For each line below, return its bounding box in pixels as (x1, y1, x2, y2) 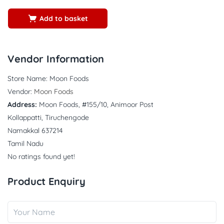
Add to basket (39, 14, 88, 23)
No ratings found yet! (7, 151, 75, 161)
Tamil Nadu (7, 138, 43, 148)
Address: (7, 99, 37, 109)
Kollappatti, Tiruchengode (7, 112, 89, 122)
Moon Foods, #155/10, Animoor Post (39, 99, 153, 109)
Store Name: (7, 73, 47, 83)
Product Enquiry (7, 174, 85, 187)
